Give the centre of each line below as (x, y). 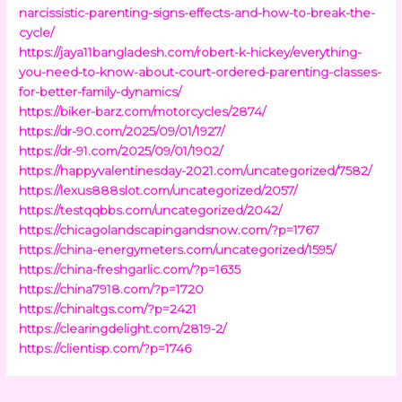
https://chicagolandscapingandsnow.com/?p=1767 (170, 229)
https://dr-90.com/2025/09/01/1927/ (122, 131)
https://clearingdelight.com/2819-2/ (123, 328)
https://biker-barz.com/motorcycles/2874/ (143, 111)
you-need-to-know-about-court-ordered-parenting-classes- (201, 71)
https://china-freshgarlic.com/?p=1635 (130, 269)
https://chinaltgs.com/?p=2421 (108, 308)
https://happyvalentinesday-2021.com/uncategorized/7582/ (196, 170)
